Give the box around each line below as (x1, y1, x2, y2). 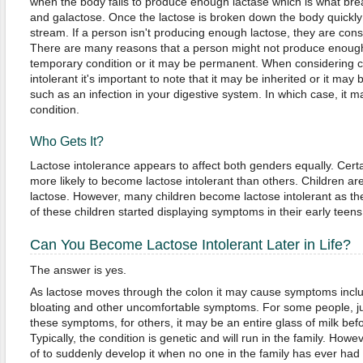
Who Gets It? (29, 135, 104, 148)
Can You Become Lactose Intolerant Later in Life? (29, 237, 351, 253)
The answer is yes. (29, 263, 126, 276)
